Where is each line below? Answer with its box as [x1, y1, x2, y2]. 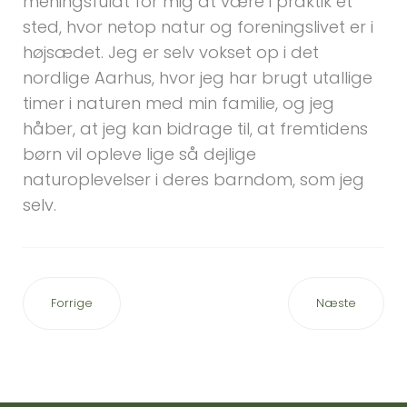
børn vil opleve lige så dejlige [23, 143, 256, 165]
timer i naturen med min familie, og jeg [23, 92, 334, 114]
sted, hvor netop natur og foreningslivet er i [23, 15, 373, 38]
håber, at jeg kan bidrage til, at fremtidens [23, 117, 368, 140]
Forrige [51, 295, 93, 311]
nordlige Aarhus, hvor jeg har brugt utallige [23, 66, 372, 89]
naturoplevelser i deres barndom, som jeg [23, 168, 364, 191]
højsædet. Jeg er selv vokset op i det [23, 41, 319, 64]
